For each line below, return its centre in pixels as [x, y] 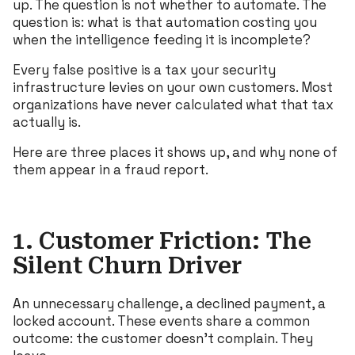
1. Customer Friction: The [162, 241]
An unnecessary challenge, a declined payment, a [169, 303]
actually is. [47, 122]
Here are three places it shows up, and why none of [175, 152]
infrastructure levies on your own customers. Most [173, 87]
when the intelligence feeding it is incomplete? [162, 39]
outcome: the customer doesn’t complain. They [163, 338]
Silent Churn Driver [127, 265]
